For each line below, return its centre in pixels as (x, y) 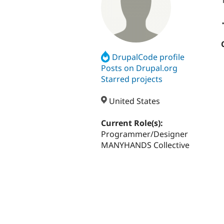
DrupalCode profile (148, 57)
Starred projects (132, 79)
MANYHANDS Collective (145, 145)
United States (134, 101)
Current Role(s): (133, 123)
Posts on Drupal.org (139, 68)
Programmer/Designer (144, 134)
